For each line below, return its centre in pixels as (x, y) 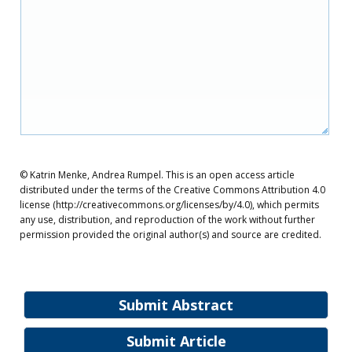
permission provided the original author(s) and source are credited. (170, 235)
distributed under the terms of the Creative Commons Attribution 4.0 (172, 190)
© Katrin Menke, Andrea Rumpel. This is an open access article (157, 175)
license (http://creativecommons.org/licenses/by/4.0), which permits (169, 205)
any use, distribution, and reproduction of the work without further (167, 220)
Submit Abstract (176, 305)
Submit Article (176, 341)
